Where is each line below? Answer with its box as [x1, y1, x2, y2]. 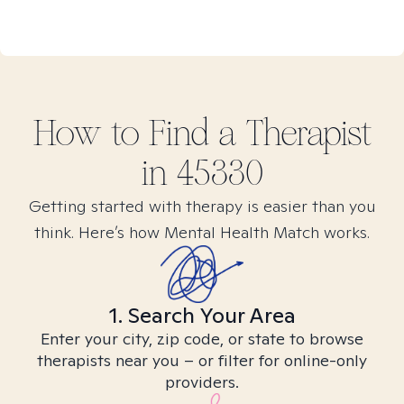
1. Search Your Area [108, 301, 296, 329]
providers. [165, 372, 239, 392]
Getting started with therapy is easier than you [28, 196, 376, 216]
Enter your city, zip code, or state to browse [41, 328, 363, 349]
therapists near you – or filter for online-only [37, 350, 367, 371]
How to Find [32, 112, 218, 155]
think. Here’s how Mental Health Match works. [34, 222, 370, 243]
